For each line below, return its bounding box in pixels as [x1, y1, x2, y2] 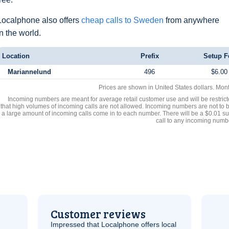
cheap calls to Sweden [81, 16, 164, 25]
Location [2, 52, 30, 60]
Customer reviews [51, 206, 146, 221]
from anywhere [164, 16, 219, 25]
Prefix [140, 52, 159, 60]
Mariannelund [7, 68, 51, 76]
